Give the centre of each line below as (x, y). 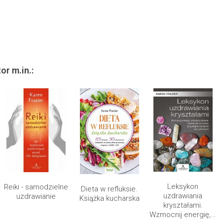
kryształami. (183, 205)
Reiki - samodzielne (36, 187)
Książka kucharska (109, 198)
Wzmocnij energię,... (183, 215)
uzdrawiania (183, 196)
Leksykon (183, 187)
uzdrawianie (36, 197)
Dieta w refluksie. (109, 189)
